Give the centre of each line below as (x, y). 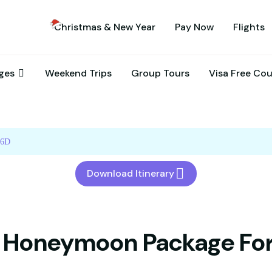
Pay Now (194, 27)
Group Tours (160, 73)
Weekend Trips (78, 73)
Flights (249, 27)
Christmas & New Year (105, 27)
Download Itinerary (131, 173)
